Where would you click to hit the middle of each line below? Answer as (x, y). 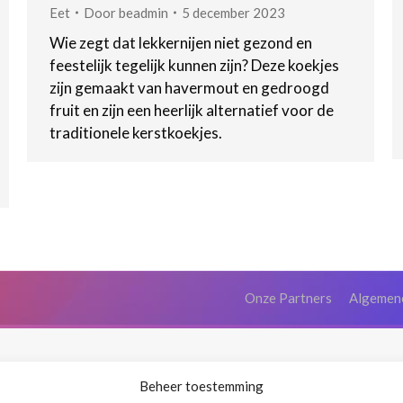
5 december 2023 (233, 12)
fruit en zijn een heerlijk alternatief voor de (192, 110)
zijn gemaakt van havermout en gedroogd (189, 87)
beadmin (143, 12)
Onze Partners (288, 297)
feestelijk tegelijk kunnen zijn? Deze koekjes (194, 65)
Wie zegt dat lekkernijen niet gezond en (181, 42)
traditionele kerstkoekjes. (136, 132)
